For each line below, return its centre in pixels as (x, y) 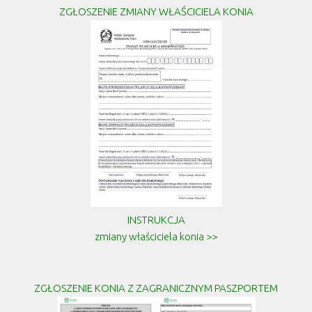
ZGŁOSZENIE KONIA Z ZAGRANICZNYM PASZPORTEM (156, 288)
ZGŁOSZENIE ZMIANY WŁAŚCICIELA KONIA (156, 12)
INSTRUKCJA (156, 219)
